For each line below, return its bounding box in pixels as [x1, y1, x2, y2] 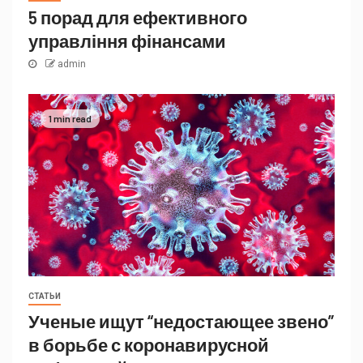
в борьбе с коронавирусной [28, 334, 269, 355]
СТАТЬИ [28, 292, 61, 301]
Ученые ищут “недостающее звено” [28, 310, 334, 331]
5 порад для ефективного [28, 6, 247, 28]
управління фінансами [28, 30, 226, 51]
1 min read [49, 113, 92, 125]
